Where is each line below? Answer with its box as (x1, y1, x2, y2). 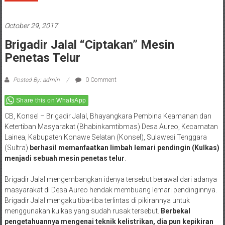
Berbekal (160, 186, 190, 194)
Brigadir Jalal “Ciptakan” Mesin (4, 17, 174, 31)
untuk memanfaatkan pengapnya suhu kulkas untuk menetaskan (4, 207, 216, 215)
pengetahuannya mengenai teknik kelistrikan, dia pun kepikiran (4, 196, 213, 205)
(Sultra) (4, 123, 30, 131)
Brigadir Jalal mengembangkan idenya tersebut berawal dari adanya (4, 154, 217, 163)
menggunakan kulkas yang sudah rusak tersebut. (4, 186, 161, 194)
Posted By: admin (11, 55, 61, 63)
